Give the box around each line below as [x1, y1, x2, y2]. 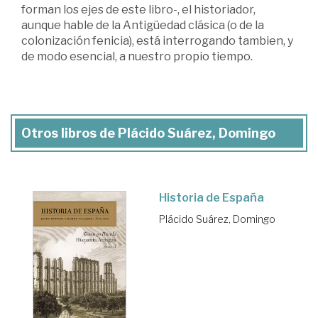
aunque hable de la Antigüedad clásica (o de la [21, 18, 264, 32]
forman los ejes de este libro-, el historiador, [21, 3, 256, 16]
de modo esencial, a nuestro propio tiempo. [21, 50, 253, 63]
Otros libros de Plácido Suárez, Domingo [21, 126, 275, 141]
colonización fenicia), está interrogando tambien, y [21, 34, 293, 48]
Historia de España [159, 191, 264, 204]
